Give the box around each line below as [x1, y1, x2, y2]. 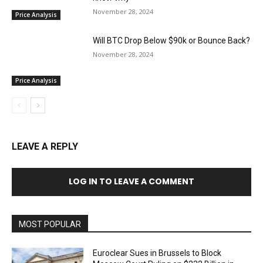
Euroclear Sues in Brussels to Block [93, 248, 222, 258]
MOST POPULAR [19, 220, 81, 230]
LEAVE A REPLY [12, 141, 78, 153]
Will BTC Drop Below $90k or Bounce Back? [93, 36, 251, 46]
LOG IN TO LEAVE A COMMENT [69, 176, 194, 188]
